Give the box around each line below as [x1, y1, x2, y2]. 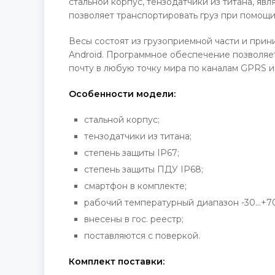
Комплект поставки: [69, 256, 165, 268]
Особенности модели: [69, 88, 176, 100]
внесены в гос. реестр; [84, 214, 184, 225]
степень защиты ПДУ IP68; [84, 164, 203, 176]
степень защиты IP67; [84, 147, 179, 159]
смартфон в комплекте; [84, 180, 187, 192]
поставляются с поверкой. [84, 230, 200, 242]
